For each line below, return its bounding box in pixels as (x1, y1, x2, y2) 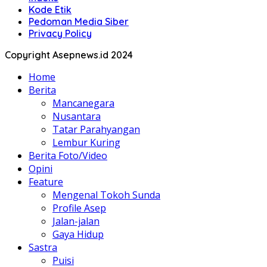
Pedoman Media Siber (29, 15, 129, 28)
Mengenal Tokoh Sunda (52, 188, 160, 202)
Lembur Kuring (52, 136, 120, 150)
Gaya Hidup (52, 228, 104, 241)
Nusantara (52, 110, 101, 123)
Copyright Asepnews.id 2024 (5, 49, 133, 61)
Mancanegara (52, 97, 114, 110)
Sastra (29, 241, 57, 254)
